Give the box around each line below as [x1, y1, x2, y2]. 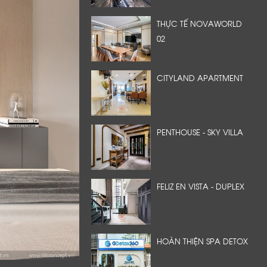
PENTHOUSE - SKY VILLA [157, 126, 243, 138]
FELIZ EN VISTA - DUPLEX [157, 181, 244, 192]
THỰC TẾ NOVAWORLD [157, 17, 242, 29]
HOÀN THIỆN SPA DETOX [157, 235, 248, 246]
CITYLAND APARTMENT [157, 72, 243, 83]
